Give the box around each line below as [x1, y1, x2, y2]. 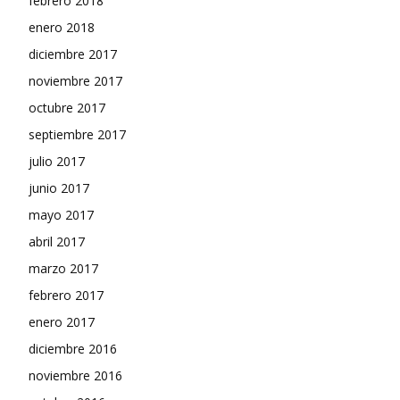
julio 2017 [29, 153, 85, 170]
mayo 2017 [29, 206, 94, 223]
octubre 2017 [29, 99, 105, 116]
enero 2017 [29, 313, 95, 330]
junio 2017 [29, 179, 89, 196]
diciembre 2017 [29, 46, 117, 62]
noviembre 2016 [29, 367, 122, 384]
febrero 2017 [29, 287, 104, 304]
